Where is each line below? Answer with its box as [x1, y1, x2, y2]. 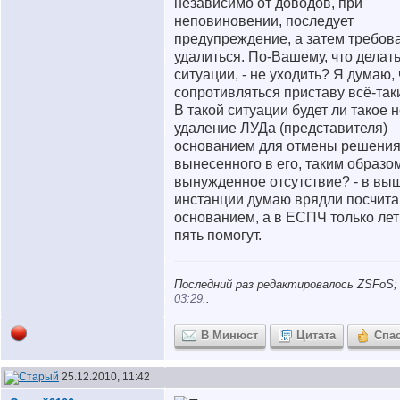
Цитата [296, 329, 336, 342]
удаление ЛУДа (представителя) [174, 121, 387, 136]
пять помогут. [174, 228, 262, 243]
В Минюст [201, 329, 258, 342]
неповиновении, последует [174, 13, 354, 29]
